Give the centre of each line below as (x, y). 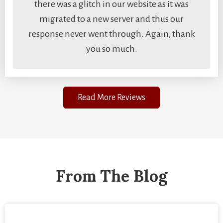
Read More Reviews (111, 97)
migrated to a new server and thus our (111, 19)
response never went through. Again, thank (111, 34)
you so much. (111, 49)
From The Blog (111, 176)
